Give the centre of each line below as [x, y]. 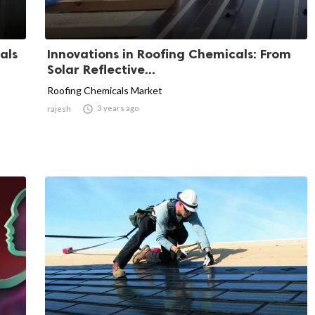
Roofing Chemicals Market [105, 90]
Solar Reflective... [101, 69]
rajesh [59, 108]
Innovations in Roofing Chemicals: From [169, 54]
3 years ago [118, 108]
